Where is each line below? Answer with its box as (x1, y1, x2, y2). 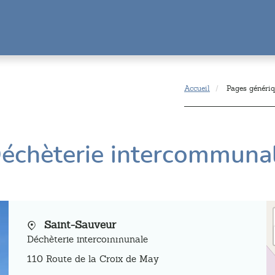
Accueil (184, 83, 210, 93)
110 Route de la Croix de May (27, 253, 160, 265)
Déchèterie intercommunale (27, 233, 149, 245)
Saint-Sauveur (44, 218, 117, 231)
